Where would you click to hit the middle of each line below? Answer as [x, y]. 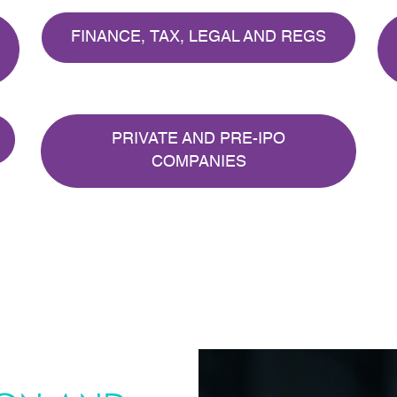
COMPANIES [198, 163]
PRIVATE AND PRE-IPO [198, 140]
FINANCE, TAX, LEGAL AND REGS [198, 38]
